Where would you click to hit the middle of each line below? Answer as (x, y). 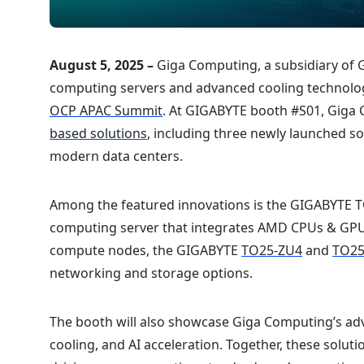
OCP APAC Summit (106, 110)
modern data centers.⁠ (117, 156)
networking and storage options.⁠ (152, 273)
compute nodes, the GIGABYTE (146, 250)
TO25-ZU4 (272, 250)
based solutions (99, 133)
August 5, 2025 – (102, 65)
